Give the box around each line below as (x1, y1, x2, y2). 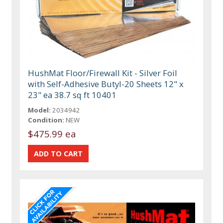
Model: (28, 105, 51, 114)
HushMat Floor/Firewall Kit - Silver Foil (28, 67, 178, 79)
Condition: (28, 115, 65, 124)
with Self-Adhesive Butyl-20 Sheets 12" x (28, 78, 184, 90)
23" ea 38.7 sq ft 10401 (28, 89, 117, 101)
